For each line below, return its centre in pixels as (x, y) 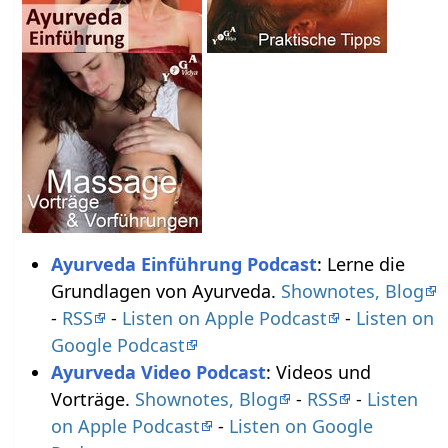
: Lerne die (360, 263)
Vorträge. (92, 398)
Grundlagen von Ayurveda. (165, 290)
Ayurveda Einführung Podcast (183, 263)
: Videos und (318, 371)
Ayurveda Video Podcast (158, 371)
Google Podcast (117, 344)
